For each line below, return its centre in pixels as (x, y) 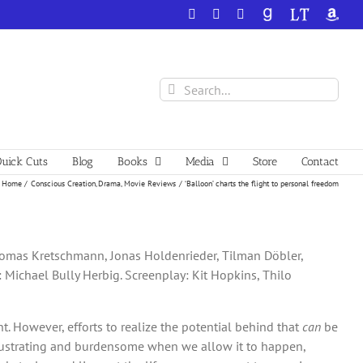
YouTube (267, 13)
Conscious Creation (63, 183)
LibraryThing (324, 13)
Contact (320, 162)
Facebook (220, 13)
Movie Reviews (150, 183)
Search (177, 87)
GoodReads (290, 13)
